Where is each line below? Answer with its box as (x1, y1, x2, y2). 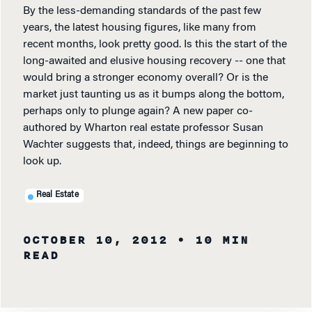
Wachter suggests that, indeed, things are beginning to (23, 139, 288, 151)
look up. (23, 156, 61, 168)
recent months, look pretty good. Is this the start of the (23, 39, 287, 51)
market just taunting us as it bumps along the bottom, (23, 89, 284, 101)
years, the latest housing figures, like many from (23, 22, 256, 34)
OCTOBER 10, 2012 (23, 231, 168, 250)
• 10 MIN (177, 231, 249, 250)
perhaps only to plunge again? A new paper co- (23, 106, 253, 118)
